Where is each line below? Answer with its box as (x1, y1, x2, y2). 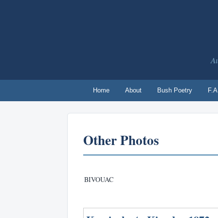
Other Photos (83, 130, 159, 149)
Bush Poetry (157, 86, 192, 94)
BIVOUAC (84, 175, 114, 184)
